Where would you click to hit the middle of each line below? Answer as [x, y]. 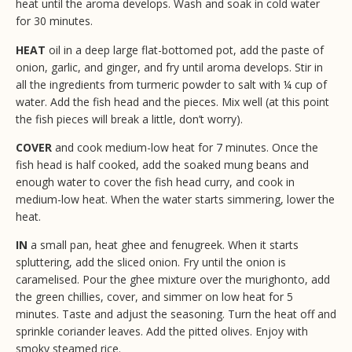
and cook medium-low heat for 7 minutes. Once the [185, 148]
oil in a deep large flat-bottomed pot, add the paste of [185, 49]
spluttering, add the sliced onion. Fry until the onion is [151, 262]
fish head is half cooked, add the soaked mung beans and [162, 165]
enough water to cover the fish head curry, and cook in [155, 182]
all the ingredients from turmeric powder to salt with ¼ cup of [171, 84]
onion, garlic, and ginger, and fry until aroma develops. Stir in [169, 67]
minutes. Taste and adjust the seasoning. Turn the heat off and [176, 314]
